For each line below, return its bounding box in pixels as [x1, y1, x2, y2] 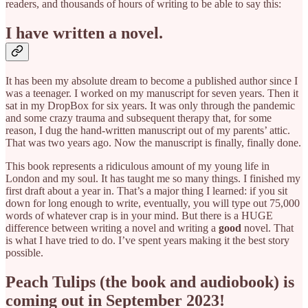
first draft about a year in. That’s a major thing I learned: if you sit [5, 185, 287, 197]
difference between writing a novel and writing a [5, 222, 219, 234]
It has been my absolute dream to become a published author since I [5, 75, 298, 87]
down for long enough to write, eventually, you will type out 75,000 [5, 197, 300, 210]
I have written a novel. [5, 24, 163, 43]
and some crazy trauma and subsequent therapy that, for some [5, 112, 272, 124]
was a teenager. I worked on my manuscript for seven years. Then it [5, 87, 298, 100]
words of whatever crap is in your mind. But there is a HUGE [5, 210, 273, 222]
